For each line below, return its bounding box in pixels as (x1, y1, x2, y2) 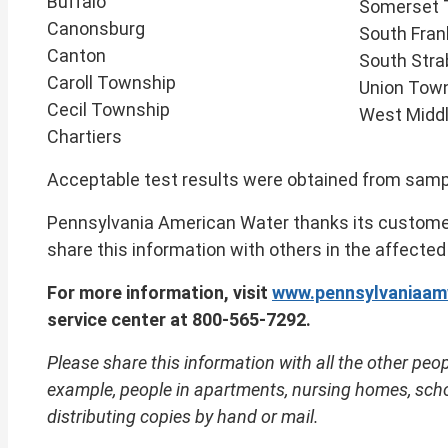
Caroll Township (47, 71, 176, 93)
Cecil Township (47, 98, 170, 120)
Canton (47, 44, 106, 66)
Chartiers (47, 125, 122, 147)
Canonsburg (47, 17, 145, 39)
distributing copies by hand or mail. (47, 405, 319, 427)
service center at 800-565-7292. (47, 308, 311, 330)
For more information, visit (47, 281, 272, 303)
